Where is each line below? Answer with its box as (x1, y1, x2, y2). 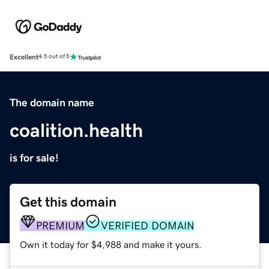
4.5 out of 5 (38, 53, 70, 60)
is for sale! (10, 152, 59, 163)
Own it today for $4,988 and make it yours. (20, 239, 202, 249)
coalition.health (10, 120, 143, 140)
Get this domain (20, 195, 116, 209)
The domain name (10, 97, 94, 108)
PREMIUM (36, 220, 85, 231)
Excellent (10, 53, 38, 61)
